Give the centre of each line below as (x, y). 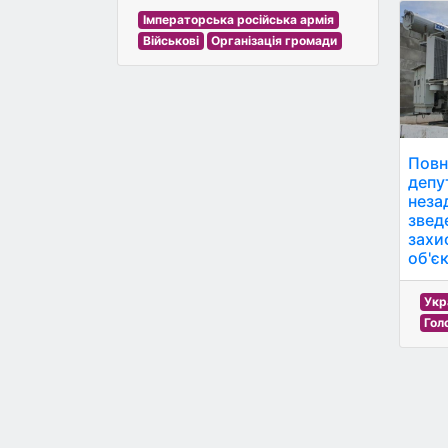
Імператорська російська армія (238, 20)
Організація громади (274, 41)
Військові (170, 41)
